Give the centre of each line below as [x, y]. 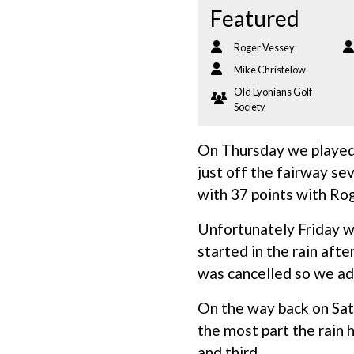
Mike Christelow [270, 70]
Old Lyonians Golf [273, 92]
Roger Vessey [264, 48]
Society [250, 107]
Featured [255, 19]
